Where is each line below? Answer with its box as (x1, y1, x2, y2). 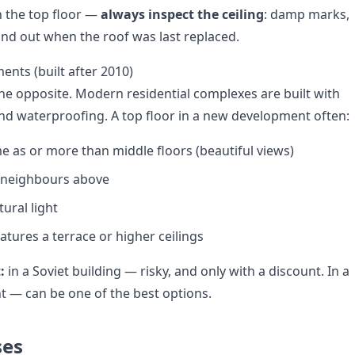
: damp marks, (264, 6, 349, 23)
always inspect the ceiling (101, 6, 264, 23)
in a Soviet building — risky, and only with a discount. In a (5, 262, 349, 280)
